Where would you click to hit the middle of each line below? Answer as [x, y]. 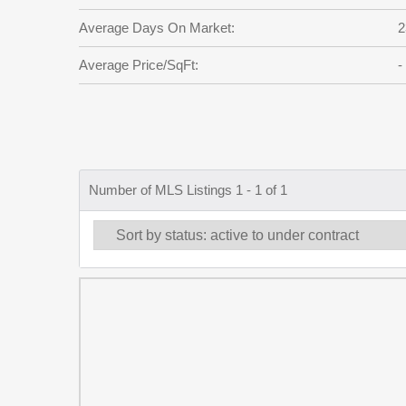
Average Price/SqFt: [139, 65]
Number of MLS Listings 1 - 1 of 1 [188, 190]
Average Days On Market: [157, 28]
